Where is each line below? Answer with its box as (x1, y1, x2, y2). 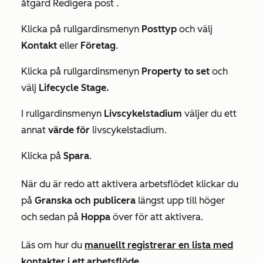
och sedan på (21, 211, 81, 222)
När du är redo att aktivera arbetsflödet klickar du (21, 178, 238, 190)
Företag (80, 40, 116, 51)
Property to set (141, 66, 212, 77)
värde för (48, 124, 90, 136)
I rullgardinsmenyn (21, 108, 104, 119)
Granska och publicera (35, 195, 136, 206)
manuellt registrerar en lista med (85, 240, 233, 251)
